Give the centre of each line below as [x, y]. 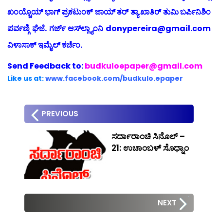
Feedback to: [56, 66]
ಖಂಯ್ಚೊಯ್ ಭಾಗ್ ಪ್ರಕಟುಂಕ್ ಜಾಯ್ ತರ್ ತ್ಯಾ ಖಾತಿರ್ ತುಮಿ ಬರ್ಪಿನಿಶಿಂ [109, 12]
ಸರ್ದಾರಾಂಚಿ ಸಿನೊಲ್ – [148, 136]
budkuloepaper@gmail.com [144, 66]
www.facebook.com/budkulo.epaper [114, 78]
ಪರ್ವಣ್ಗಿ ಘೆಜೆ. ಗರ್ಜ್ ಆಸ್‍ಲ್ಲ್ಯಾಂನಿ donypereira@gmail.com [109, 28]
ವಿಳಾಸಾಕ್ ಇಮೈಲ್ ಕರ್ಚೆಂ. [45, 45]
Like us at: [26, 78]
